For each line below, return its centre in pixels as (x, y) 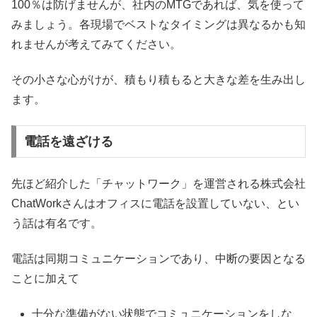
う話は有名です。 (57, 223)
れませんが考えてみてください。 (96, 44)
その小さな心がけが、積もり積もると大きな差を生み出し (158, 80)
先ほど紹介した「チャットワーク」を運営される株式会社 (158, 183)
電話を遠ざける (68, 142)
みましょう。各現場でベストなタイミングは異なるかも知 (158, 24)
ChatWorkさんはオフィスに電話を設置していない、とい (155, 203)
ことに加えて (45, 279)
